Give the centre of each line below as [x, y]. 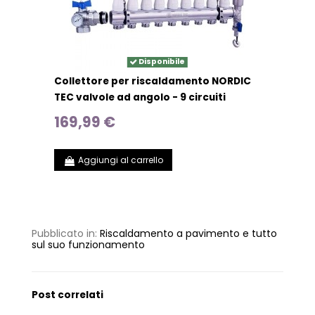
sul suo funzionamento [88, 244]
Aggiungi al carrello [120, 160]
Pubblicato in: [66, 233]
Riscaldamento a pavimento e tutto [188, 233]
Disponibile [161, 62]
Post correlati [67, 295]
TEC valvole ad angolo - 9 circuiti [140, 98]
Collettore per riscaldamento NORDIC [153, 82]
